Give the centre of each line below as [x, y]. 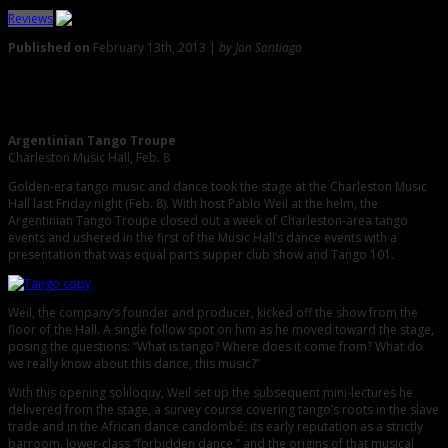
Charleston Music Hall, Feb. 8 [89, 158]
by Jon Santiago [260, 47]
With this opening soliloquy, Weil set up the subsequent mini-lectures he [210, 393]
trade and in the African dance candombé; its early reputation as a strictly [215, 427]
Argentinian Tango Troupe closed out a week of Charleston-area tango [208, 221]
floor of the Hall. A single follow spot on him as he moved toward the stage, [221, 330]
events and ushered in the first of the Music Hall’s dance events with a [202, 238]
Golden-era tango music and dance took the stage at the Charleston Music [217, 187]
